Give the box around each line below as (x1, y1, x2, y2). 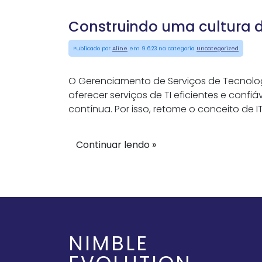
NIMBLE (68, 229, 149, 257)
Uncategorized (196, 44, 239, 52)
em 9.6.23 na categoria (127, 44, 196, 52)
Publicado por (73, 44, 112, 52)
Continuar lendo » (76, 138, 156, 151)
